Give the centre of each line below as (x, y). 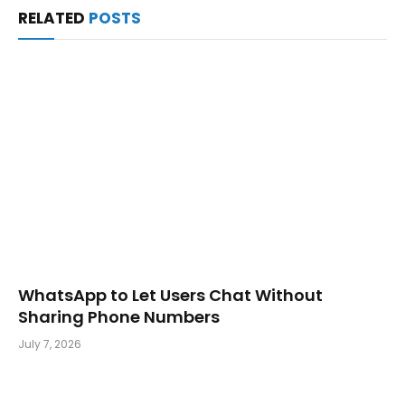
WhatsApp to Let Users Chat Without (170, 296)
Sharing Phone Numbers (119, 317)
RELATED (53, 18)
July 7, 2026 (50, 344)
